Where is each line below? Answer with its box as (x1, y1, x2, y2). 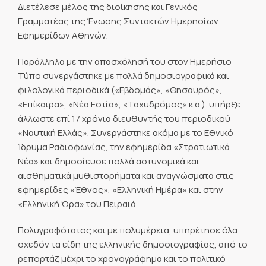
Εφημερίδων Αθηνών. (18, 28, 108, 42)
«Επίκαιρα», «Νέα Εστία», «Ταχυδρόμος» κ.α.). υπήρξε (18, 98, 240, 110)
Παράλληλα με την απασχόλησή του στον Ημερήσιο (18, 55, 232, 68)
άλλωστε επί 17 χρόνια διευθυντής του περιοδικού (18, 112, 230, 125)
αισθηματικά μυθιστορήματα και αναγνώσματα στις (18, 169, 234, 182)
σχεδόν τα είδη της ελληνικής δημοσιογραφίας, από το (18, 238, 248, 251)
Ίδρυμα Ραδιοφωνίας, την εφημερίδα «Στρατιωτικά (18, 141, 230, 153)
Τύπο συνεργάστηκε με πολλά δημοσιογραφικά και (18, 69, 229, 82)
